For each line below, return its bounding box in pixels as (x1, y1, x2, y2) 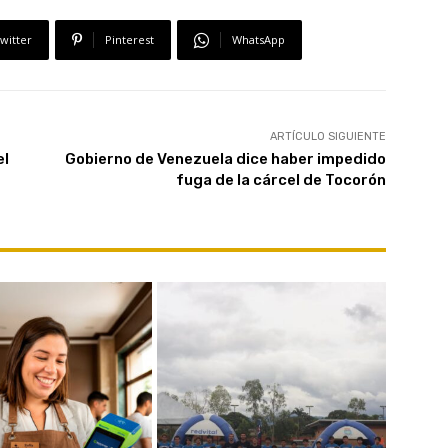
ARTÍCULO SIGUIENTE (269, 130, 386, 144)
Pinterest (105, 32, 154, 48)
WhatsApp (232, 32, 285, 48)
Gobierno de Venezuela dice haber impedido (64, 150, 386, 169)
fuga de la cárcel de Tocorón (175, 171, 386, 190)
